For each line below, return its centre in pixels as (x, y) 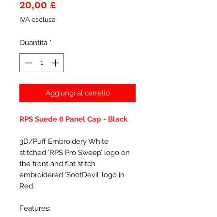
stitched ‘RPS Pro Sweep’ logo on (75, 152)
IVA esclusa (38, 19)
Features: (35, 208)
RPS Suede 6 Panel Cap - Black (73, 119)
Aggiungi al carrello (77, 93)
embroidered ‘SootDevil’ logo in (72, 175)
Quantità (33, 43)
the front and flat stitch (57, 163)
